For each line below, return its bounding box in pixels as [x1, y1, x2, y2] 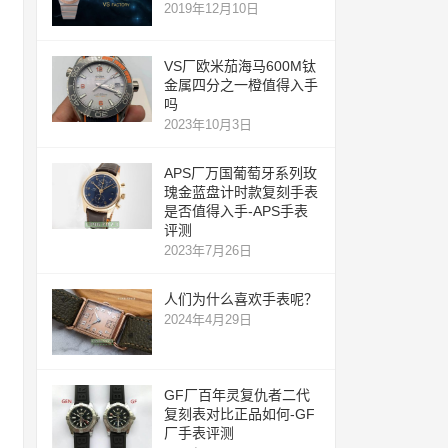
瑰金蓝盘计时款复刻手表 [164, 183, 318, 200]
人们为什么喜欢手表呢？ [164, 290, 318, 307]
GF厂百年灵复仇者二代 [164, 387, 310, 404]
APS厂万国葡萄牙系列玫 [164, 164, 317, 181]
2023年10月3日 [164, 116, 252, 132]
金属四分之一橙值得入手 [164, 76, 318, 93]
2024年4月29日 [164, 311, 252, 327]
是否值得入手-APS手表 [164, 202, 308, 219]
